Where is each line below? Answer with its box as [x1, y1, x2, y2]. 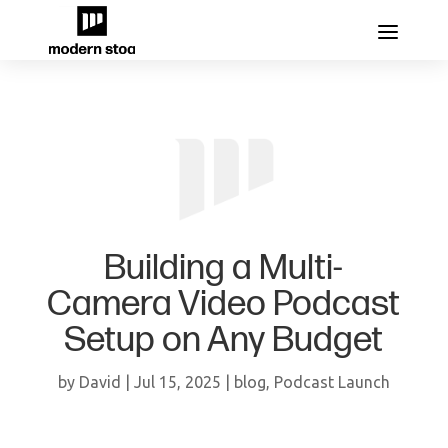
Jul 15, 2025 [133, 373, 221, 392]
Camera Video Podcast [47, 283, 401, 327]
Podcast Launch [273, 373, 390, 392]
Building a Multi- [104, 247, 344, 291]
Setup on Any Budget [64, 319, 384, 363]
